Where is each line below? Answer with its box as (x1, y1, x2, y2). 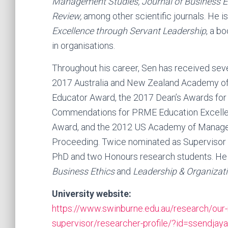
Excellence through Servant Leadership (52, 25, 206, 36)
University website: (52, 188, 131, 199)
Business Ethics (52, 166, 117, 177)
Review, (52, 11, 81, 21)
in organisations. (52, 40, 117, 51)
